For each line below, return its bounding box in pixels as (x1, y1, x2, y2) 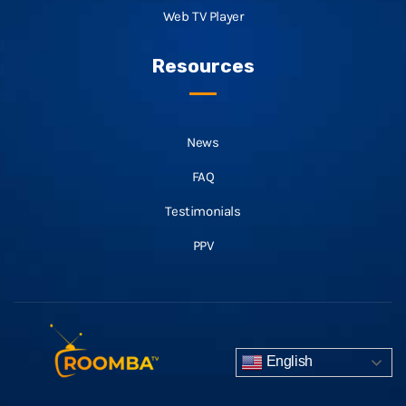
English (263, 353, 313, 370)
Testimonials (165, 202, 241, 219)
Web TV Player (162, 7, 244, 24)
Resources (151, 53, 255, 77)
